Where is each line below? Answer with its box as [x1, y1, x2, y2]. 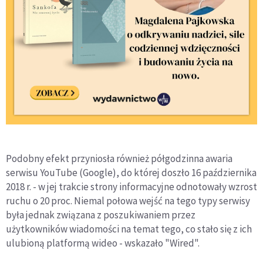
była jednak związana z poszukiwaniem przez [6, 208, 195, 222]
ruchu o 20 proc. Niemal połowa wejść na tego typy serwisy [6, 194, 250, 208]
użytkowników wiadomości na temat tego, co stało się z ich [6, 222, 252, 236]
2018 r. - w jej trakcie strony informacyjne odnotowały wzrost [6, 180, 257, 194]
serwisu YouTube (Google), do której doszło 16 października [6, 166, 257, 180]
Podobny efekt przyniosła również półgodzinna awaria [6, 152, 232, 166]
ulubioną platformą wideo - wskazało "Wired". [6, 237, 200, 250]
